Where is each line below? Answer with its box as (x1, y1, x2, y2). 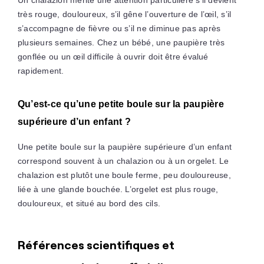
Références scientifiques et (17, 237, 174, 253)
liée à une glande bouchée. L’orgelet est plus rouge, (17, 184, 219, 194)
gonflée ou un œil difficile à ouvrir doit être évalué (17, 52, 209, 62)
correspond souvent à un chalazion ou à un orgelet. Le (17, 156, 229, 166)
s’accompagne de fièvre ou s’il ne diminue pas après (17, 24, 221, 34)
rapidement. (17, 66, 64, 76)
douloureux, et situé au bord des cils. (17, 199, 161, 209)
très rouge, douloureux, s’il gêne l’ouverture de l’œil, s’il (17, 9, 232, 19)
